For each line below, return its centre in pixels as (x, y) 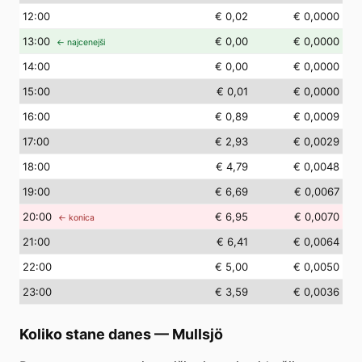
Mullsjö (198, 334)
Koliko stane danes (85, 334)
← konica (76, 218)
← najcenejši (81, 42)
